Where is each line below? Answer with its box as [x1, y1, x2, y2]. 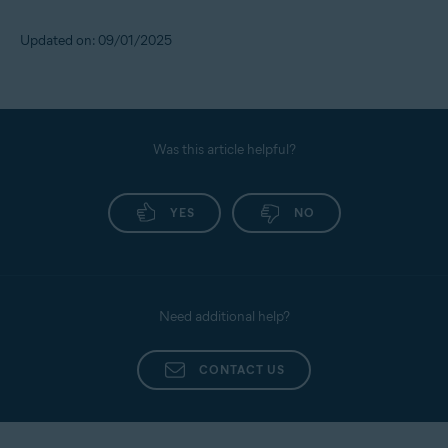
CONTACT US [199, 362, 285, 378]
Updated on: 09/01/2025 [20, 32, 172, 50]
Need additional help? [158, 308, 290, 326]
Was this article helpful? [152, 141, 296, 159]
